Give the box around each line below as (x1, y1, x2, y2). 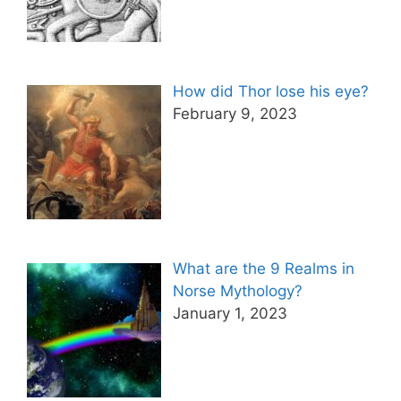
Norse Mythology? (172, 282, 303, 301)
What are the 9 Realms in (172, 260, 354, 278)
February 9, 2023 (172, 105, 297, 124)
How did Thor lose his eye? (172, 82, 369, 101)
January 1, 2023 (172, 304, 287, 323)
